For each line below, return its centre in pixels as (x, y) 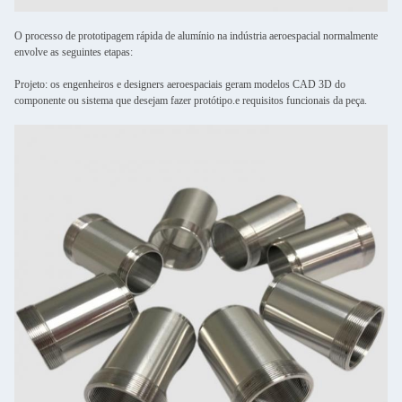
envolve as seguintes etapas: (74, 52)
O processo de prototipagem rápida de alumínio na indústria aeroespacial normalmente (196, 36)
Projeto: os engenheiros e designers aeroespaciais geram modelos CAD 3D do (180, 84)
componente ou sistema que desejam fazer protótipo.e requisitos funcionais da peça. (191, 100)
